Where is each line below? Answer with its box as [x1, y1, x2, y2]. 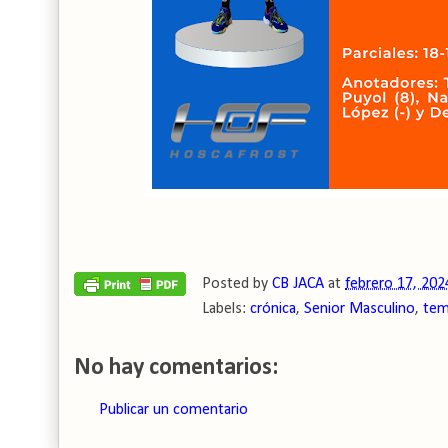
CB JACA [272, 276, 324, 292]
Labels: [202, 301, 250, 317]
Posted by [202, 276, 272, 292]
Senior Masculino [304, 301, 415, 317]
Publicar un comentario [99, 402, 248, 418]
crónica [250, 301, 296, 317]
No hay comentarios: [74, 356, 278, 380]
